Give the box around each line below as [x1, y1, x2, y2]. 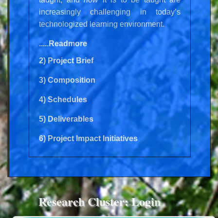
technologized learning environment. [39, 19, 164, 28]
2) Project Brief [39, 56, 93, 65]
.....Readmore [39, 39, 87, 48]
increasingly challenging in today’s [39, 7, 181, 16]
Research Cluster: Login [38, 192, 161, 210]
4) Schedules [39, 95, 87, 104]
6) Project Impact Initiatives [39, 134, 138, 143]
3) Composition [39, 75, 95, 84]
